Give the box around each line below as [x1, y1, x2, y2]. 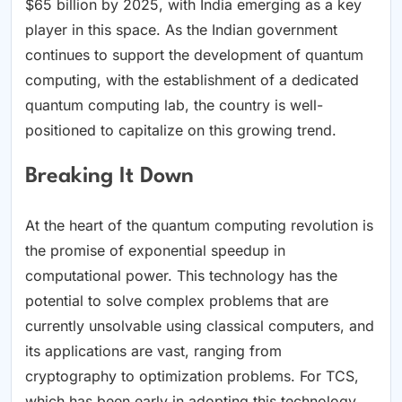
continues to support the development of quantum [25, 45, 363, 64]
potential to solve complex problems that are [25, 291, 328, 310]
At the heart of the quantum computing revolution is [25, 215, 373, 234]
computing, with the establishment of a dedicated [25, 70, 359, 89]
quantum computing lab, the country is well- [25, 95, 323, 114]
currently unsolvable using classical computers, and [25, 316, 374, 335]
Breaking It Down [25, 166, 194, 188]
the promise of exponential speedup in [25, 240, 285, 259]
